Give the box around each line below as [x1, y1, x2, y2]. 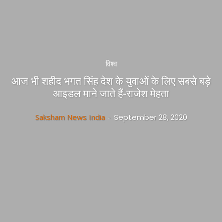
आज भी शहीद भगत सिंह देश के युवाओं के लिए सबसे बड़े [11, 75, 211, 88]
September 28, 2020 [113, 112, 187, 123]
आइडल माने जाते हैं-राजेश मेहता [53, 88, 169, 100]
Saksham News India [35, 112, 105, 122]
